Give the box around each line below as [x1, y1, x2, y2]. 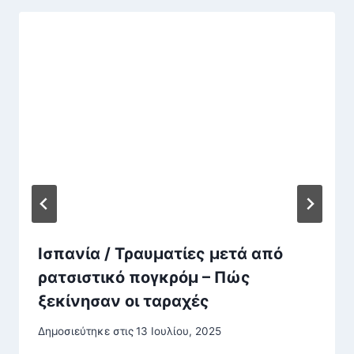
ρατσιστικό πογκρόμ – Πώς [38, 267, 250, 287]
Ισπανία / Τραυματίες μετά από [38, 243, 283, 263]
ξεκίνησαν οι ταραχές [38, 291, 209, 311]
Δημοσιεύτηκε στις [38, 325, 134, 338]
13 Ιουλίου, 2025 [136, 325, 222, 338]
